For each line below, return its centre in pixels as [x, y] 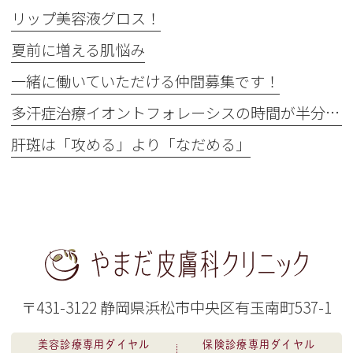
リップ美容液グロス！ [86, 18]
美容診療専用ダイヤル [94, 345]
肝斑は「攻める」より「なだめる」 [131, 144]
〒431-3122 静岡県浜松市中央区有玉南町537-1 [176, 307]
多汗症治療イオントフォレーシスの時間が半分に [333, 112]
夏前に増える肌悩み [78, 49]
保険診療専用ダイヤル [259, 345]
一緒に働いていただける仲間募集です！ [146, 81]
